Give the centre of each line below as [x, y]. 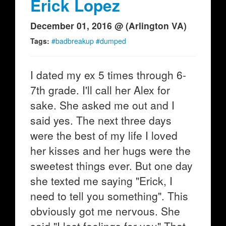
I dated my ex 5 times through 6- [108, 75]
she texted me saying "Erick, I [101, 181]
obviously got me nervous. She [105, 211]
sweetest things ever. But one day [111, 165]
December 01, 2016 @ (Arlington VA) [108, 25]
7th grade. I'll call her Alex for [100, 90]
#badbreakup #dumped [89, 41]
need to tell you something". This [109, 196]
